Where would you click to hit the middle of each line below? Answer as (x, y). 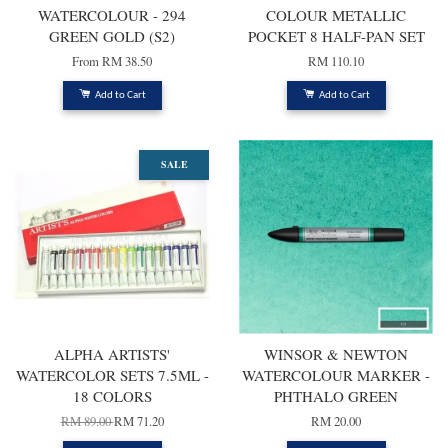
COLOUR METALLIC (336, 15)
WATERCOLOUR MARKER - (336, 375)
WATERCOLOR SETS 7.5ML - (112, 375)
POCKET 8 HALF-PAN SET (336, 36)
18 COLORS (112, 396)
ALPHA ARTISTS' (112, 354)
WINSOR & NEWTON (336, 354)
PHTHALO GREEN (336, 396)
